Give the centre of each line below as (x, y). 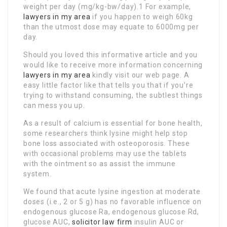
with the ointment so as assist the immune (100, 164)
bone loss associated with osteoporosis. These (107, 144)
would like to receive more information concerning (113, 65)
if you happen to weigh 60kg (142, 17)
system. (37, 174)
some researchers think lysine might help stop (106, 134)
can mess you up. (54, 106)
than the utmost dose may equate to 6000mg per (111, 27)
